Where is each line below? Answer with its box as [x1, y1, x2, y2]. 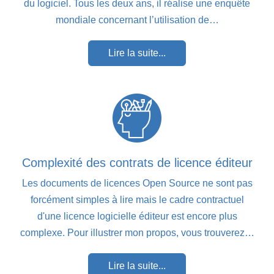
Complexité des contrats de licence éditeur [21, 155, 253, 169]
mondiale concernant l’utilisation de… [55, 14, 219, 25]
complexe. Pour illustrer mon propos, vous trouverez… [20, 227, 254, 238]
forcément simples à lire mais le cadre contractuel [30, 194, 244, 205]
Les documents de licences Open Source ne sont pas [21, 177, 253, 188]
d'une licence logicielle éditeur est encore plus [37, 210, 237, 221]
